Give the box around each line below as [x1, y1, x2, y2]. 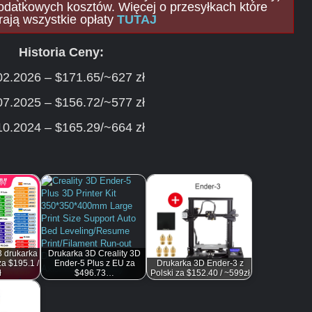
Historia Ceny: [19, 45, 104, 59]
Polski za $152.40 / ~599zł [150, 268, 251, 278]
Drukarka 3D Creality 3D [48, 249, 141, 258]
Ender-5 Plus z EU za [54, 258, 135, 268]
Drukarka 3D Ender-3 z [157, 258, 244, 268]
